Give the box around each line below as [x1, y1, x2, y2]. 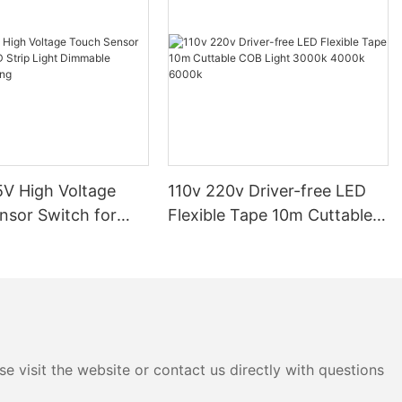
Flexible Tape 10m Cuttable [168, 205, 373, 224]
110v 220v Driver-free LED [168, 180, 367, 200]
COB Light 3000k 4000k [168, 229, 354, 249]
